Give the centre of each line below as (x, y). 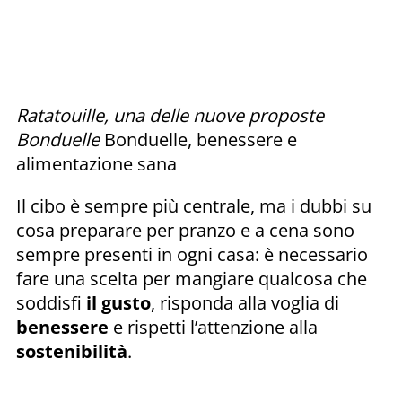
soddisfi (49, 302)
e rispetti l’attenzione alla (213, 327)
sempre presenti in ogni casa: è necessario (192, 254)
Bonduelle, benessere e (201, 139)
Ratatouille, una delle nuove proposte (170, 115)
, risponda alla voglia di (245, 302)
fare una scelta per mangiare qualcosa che (192, 278)
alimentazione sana (99, 163)
